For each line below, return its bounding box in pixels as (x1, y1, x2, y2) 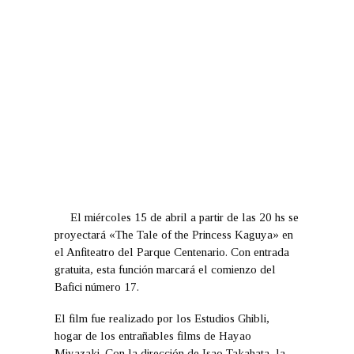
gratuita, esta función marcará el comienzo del (55, 263, 276, 276)
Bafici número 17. (55, 281, 139, 293)
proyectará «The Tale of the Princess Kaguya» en (55, 228, 293, 241)
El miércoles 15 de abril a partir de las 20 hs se (70, 211, 299, 224)
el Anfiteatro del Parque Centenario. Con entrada (55, 246, 289, 258)
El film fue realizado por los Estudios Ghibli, (55, 312, 269, 325)
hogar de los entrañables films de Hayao (55, 330, 251, 342)
